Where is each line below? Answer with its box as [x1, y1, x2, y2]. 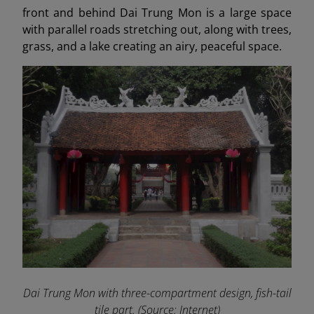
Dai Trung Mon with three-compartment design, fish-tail [22, 285, 292, 301]
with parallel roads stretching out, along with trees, [22, 21, 292, 37]
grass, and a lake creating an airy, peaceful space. [22, 38, 282, 54]
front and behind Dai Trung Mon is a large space [22, 4, 292, 20]
